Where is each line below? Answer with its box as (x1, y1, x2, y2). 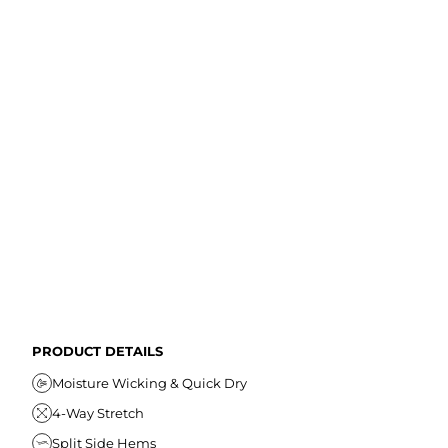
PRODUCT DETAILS (32, 343, 163, 360)
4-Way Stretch (52, 404, 144, 421)
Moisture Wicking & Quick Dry (52, 374, 247, 391)
